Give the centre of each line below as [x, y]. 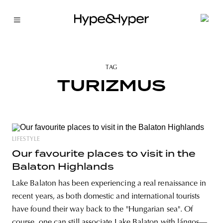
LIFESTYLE [26, 139]
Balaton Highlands [63, 167]
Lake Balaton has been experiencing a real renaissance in [109, 184]
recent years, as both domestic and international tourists [106, 197]
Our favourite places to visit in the [104, 154]
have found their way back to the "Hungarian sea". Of [103, 210]
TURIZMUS [111, 85]
